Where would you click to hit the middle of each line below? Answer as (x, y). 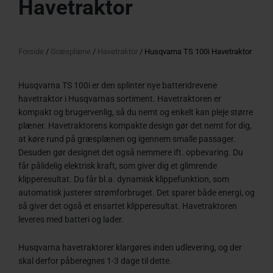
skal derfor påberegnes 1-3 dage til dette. (95, 261)
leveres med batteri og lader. (71, 219)
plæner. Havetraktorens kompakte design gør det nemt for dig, (135, 125)
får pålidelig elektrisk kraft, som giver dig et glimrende (118, 165)
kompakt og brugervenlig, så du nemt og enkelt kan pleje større (136, 112)
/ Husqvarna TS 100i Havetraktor (195, 52)
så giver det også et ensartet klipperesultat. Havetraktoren (128, 206)
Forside (31, 52)
